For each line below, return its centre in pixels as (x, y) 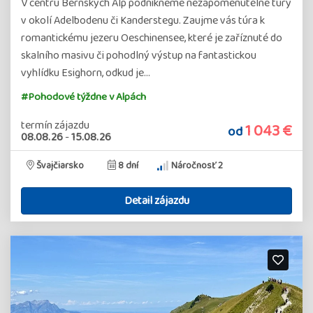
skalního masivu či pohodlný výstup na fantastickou (139, 55)
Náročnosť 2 (196, 165)
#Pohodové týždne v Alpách (83, 97)
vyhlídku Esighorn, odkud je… (86, 73)
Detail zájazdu (156, 201)
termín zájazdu (55, 125)
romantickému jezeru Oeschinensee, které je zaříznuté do (152, 38)
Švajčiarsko (60, 165)
